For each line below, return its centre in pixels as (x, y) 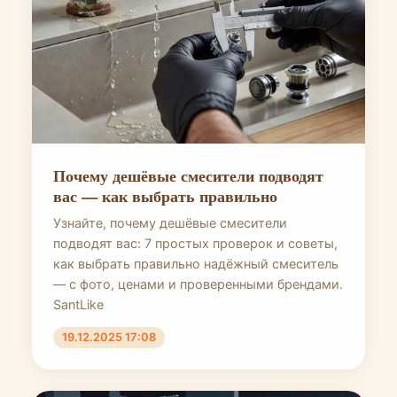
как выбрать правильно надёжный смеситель (196, 264)
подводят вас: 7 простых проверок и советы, (195, 243)
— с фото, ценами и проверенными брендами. (198, 284)
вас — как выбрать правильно (165, 195)
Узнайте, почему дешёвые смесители (170, 223)
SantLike (78, 304)
